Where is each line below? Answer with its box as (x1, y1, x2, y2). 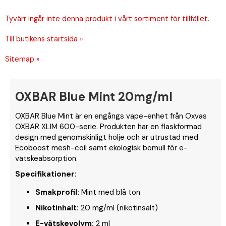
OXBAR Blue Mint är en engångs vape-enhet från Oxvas (15, 110, 207, 121)
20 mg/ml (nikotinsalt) (79, 202, 158, 213)
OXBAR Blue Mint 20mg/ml (15, 88, 173, 104)
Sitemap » (5, 54, 40, 64)
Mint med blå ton (79, 187, 140, 197)
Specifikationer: (15, 168, 77, 179)
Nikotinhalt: (35, 202, 79, 213)
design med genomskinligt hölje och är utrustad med (15, 132, 198, 142)
